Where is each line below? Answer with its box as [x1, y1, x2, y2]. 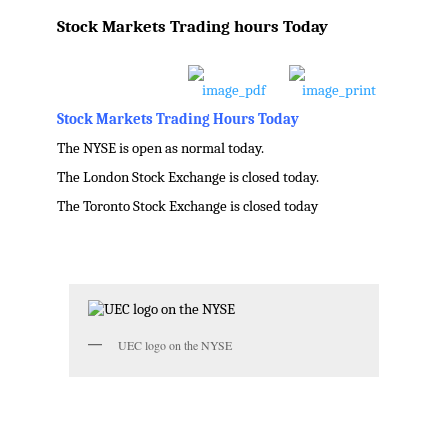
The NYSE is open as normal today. [56, 140, 264, 158]
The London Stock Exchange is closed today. [56, 169, 319, 187]
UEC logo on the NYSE [118, 337, 232, 354]
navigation [290, 21, 395, 50]
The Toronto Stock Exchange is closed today [56, 198, 318, 216]
